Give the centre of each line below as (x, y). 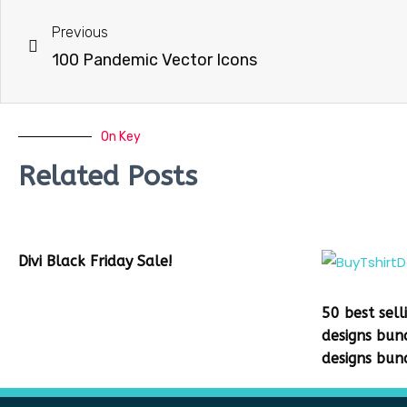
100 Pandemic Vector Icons (154, 60)
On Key (121, 136)
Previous (80, 32)
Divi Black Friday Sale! (95, 261)
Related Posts (108, 176)
